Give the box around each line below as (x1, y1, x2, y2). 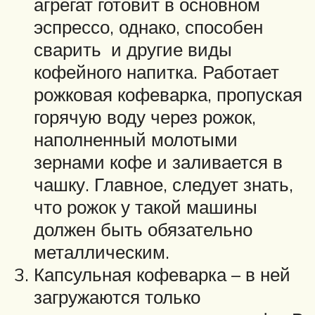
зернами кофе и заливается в (34, 150, 283, 174)
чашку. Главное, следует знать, (34, 173, 293, 196)
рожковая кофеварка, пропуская (34, 83, 302, 106)
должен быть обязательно (34, 218, 252, 241)
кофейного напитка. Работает (34, 60, 279, 84)
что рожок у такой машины (34, 195, 257, 219)
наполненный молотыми (34, 128, 238, 151)
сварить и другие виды (34, 38, 232, 61)
